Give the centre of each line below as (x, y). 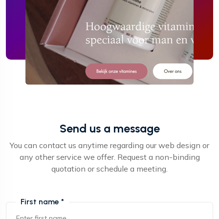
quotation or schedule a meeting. (109, 169)
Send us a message (109, 129)
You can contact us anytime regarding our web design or (109, 145)
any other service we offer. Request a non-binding (109, 157)
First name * (42, 202)
